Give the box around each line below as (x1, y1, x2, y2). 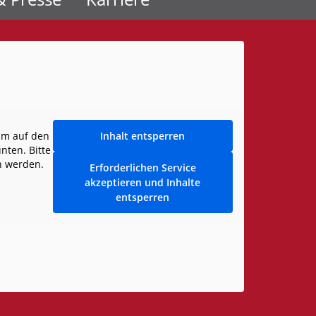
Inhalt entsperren (100, 129, 186, 142)
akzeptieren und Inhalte (85, 176, 201, 189)
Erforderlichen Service (89, 161, 196, 174)
